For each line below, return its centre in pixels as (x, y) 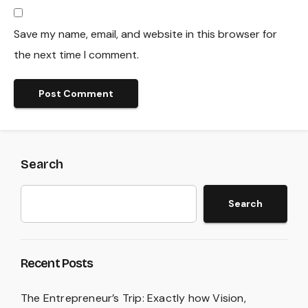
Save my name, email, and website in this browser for (145, 34)
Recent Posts (57, 263)
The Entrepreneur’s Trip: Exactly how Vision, (133, 298)
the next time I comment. (76, 55)
